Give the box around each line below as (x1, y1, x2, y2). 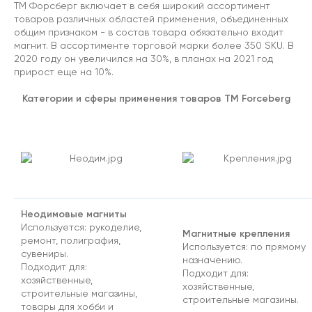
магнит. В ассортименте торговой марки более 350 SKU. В (14, 40, 294, 51)
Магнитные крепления (182, 227, 292, 240)
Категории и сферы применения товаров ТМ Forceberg (22, 92, 290, 104)
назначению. (182, 254, 245, 265)
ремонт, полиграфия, (21, 235, 120, 246)
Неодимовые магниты (21, 208, 127, 220)
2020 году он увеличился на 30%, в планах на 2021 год (14, 53, 273, 64)
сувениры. (21, 248, 71, 259)
